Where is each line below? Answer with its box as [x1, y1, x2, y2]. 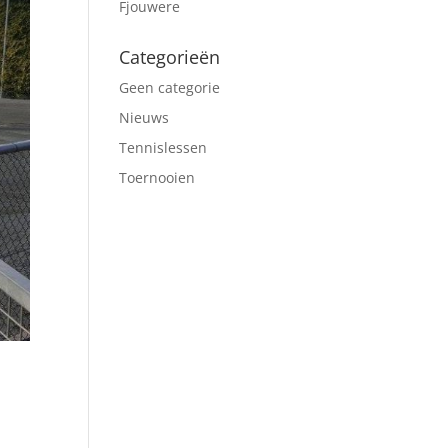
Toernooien [119, 168, 196, 187]
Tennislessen [119, 138, 208, 157]
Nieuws [119, 108, 170, 127]
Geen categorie [119, 78, 221, 97]
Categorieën [119, 45, 221, 69]
